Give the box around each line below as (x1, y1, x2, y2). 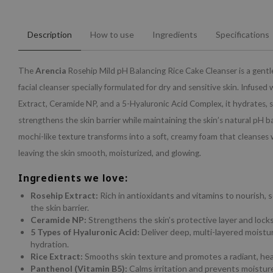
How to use (90, 29, 134, 40)
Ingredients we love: (18, 172, 128, 185)
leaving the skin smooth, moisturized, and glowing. (18, 148, 201, 158)
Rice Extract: (30, 251, 83, 262)
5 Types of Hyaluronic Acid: (30, 227, 140, 238)
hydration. (30, 239, 69, 250)
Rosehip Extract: (30, 190, 98, 201)
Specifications (216, 29, 269, 40)
